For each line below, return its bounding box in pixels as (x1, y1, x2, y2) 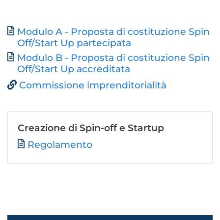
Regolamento (27, 139, 92, 150)
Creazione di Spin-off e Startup (18, 122, 164, 134)
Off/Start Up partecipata (17, 37, 131, 49)
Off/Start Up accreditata (17, 63, 130, 75)
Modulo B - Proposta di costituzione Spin (17, 52, 210, 63)
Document (7, 27, 58, 38)
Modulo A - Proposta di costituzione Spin (17, 26, 210, 37)
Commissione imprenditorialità (19, 80, 166, 91)
